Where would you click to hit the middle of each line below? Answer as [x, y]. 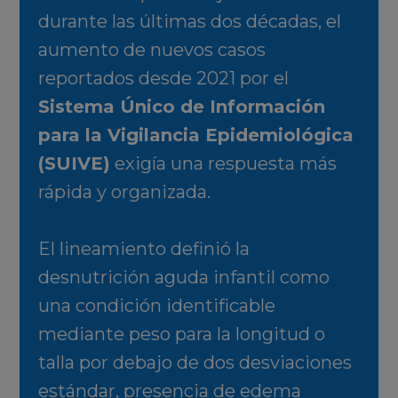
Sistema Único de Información [181, 107]
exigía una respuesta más [223, 164]
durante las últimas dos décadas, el [189, 22]
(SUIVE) [74, 164]
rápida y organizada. [124, 192]
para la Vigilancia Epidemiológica [195, 135]
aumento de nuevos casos [151, 50]
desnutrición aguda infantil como [183, 278]
